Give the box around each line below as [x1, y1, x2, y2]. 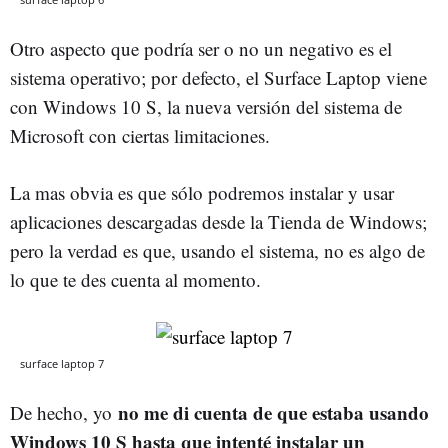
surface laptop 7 [20, 355, 104, 371]
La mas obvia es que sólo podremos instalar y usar [10, 179, 394, 205]
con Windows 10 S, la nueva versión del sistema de [10, 93, 402, 119]
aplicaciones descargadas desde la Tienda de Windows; [10, 208, 427, 234]
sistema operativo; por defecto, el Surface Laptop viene [10, 64, 427, 90]
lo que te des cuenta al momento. [10, 266, 261, 292]
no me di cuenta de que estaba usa [118, 398, 397, 426]
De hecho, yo [10, 399, 118, 425]
